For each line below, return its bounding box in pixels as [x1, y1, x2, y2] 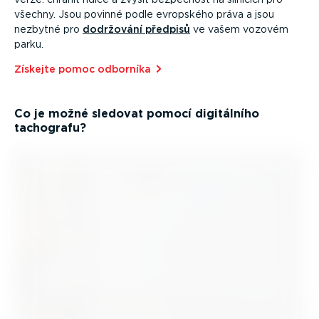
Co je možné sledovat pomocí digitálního [14, 107, 259, 121]
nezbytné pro [14, 23, 83, 36]
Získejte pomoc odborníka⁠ [14, 63, 151, 75]
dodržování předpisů [83, 23, 190, 36]
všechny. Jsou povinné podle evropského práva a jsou [14, 9, 274, 21]
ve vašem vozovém [190, 23, 288, 36]
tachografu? [14, 121, 86, 135]
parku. [14, 38, 43, 51]
